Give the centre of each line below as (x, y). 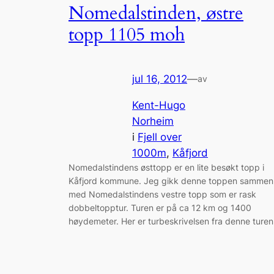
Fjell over (160, 137)
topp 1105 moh (127, 35)
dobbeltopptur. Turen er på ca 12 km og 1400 (160, 207)
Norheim (153, 121)
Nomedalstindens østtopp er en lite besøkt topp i (166, 167)
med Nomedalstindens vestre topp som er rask (162, 194)
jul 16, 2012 (160, 79)
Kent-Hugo (159, 105)
